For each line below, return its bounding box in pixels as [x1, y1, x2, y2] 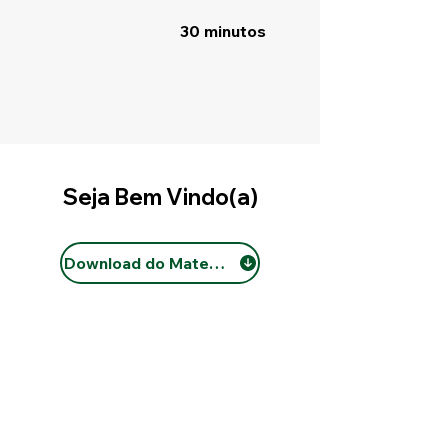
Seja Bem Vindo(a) [62, 183, 258, 211]
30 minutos [179, 21, 266, 41]
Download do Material [64, 253, 233, 273]
